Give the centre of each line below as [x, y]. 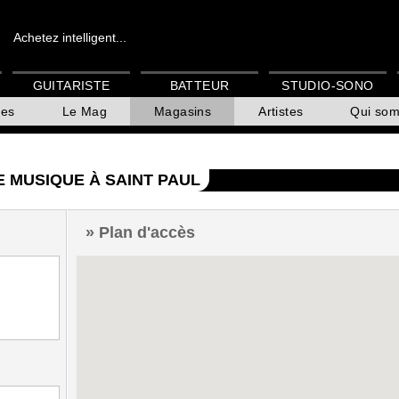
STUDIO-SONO [328, 86]
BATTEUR [199, 86]
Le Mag [85, 112]
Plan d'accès [147, 232]
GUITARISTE [71, 86]
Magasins [183, 112]
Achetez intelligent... [70, 37]
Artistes [281, 112]
